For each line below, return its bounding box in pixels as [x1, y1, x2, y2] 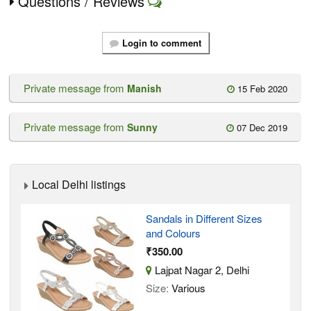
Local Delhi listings [32, 176, 126, 193]
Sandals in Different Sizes [146, 211, 262, 226]
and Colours [146, 226, 201, 241]
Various [169, 280, 205, 296]
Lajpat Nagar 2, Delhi [152, 262, 249, 278]
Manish [127, 81, 162, 96]
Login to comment [122, 36, 201, 50]
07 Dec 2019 [234, 121, 287, 135]
